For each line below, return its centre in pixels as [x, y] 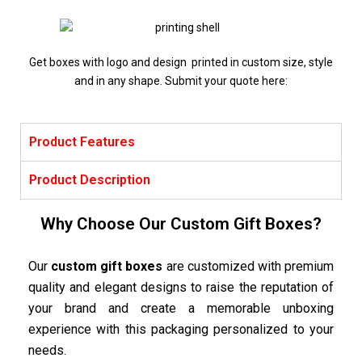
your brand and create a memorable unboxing [181, 308]
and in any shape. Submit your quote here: [181, 80]
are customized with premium [248, 266]
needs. [47, 350]
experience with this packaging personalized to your [181, 329]
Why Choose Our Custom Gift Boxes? [181, 223]
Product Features [82, 141]
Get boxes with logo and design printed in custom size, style [181, 62]
